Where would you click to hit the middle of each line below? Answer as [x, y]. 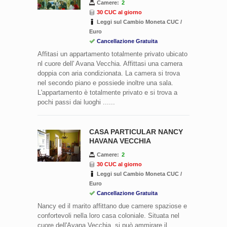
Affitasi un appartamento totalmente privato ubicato [112, 54]
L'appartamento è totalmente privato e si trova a [107, 92]
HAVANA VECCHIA [120, 141]
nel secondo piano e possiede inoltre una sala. [105, 83]
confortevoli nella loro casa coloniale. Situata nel [108, 215]
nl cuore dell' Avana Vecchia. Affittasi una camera [110, 63]
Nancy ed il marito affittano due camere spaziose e [112, 206]
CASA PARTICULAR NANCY [136, 131]
